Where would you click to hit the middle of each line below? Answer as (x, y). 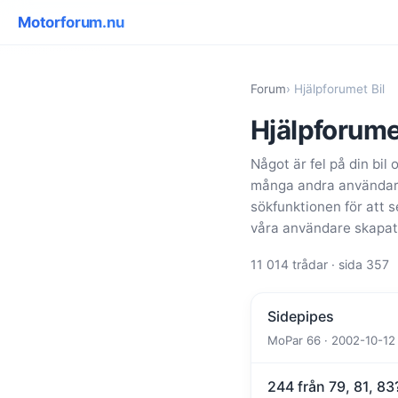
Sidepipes (301, 316)
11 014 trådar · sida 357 (320, 264)
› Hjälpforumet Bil (335, 88)
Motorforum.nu (71, 22)
